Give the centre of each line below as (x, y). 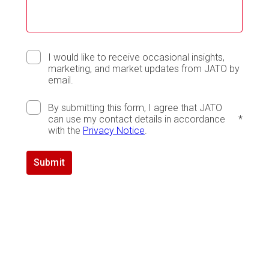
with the (65, 131)
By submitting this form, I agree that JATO (135, 108)
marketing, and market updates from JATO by (144, 69)
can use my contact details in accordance (137, 119)
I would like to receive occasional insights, (136, 58)
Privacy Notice (114, 131)
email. (61, 80)
